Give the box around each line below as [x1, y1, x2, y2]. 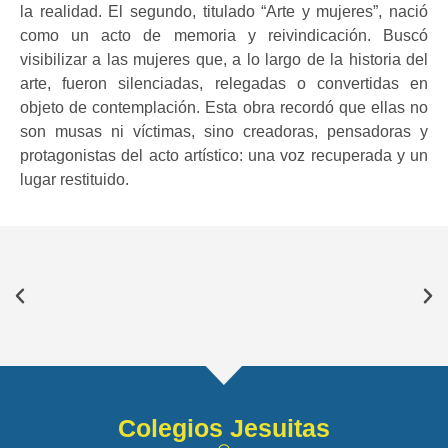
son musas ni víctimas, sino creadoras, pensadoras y [20, 122, 428, 140]
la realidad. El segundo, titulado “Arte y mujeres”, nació [20, 2, 428, 20]
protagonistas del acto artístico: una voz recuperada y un [20, 146, 428, 164]
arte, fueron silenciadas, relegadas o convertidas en [20, 74, 428, 92]
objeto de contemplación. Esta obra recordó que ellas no [20, 98, 428, 116]
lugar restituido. [20, 170, 129, 188]
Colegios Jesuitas [118, 414, 330, 443]
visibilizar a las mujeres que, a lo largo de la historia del [20, 50, 428, 68]
